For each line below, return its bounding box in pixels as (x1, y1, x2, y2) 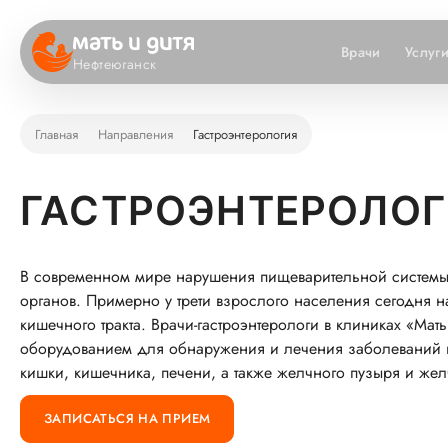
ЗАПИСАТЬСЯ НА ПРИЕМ (44, 409, 211, 428)
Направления (98, 124, 173, 144)
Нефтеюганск (73, 53, 157, 74)
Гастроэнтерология (193, 124, 297, 144)
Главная (35, 124, 78, 144)
